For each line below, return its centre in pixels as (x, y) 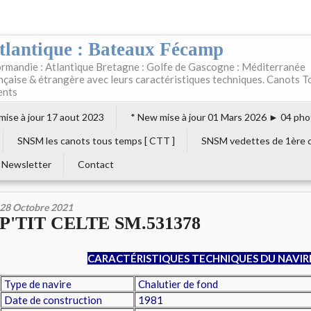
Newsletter (26, 164)
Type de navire (37, 284)
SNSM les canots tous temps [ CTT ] (96, 141)
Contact (96, 164)
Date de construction (52, 300)
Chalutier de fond (177, 284)
